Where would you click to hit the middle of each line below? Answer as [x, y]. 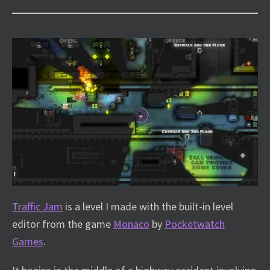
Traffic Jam [37, 206]
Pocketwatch [195, 224]
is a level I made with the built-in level [148, 206]
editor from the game [63, 224]
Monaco [131, 224]
